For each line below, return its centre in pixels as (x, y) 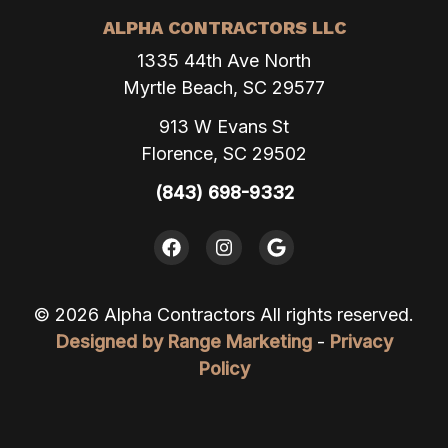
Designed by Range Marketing (183, 342)
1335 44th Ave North (224, 60)
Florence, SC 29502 (224, 153)
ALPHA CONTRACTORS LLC (224, 27)
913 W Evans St (224, 126)
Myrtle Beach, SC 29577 (224, 87)
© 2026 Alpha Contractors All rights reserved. (224, 315)
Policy (224, 369)
